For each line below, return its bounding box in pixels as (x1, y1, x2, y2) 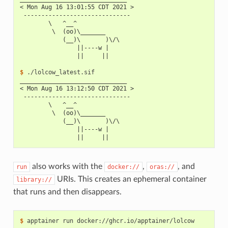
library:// (16, 176, 52, 184)
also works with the (30, 162, 104, 171)
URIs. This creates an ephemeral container (54, 175, 207, 184)
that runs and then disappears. (13, 188, 122, 196)
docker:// (107, 163, 139, 171)
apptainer (26, 217, 59, 225)
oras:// (149, 163, 175, 171)
